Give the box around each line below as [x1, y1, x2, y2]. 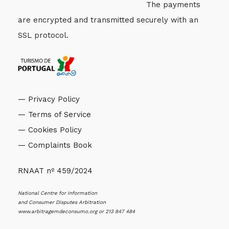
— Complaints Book [18, 141, 92, 150]
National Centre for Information [18, 190, 97, 196]
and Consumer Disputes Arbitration [18, 199, 106, 205]
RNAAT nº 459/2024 [18, 166, 93, 176]
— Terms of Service [18, 110, 91, 120]
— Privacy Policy [18, 95, 80, 104]
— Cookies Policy [18, 125, 82, 135]
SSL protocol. [18, 31, 68, 40]
